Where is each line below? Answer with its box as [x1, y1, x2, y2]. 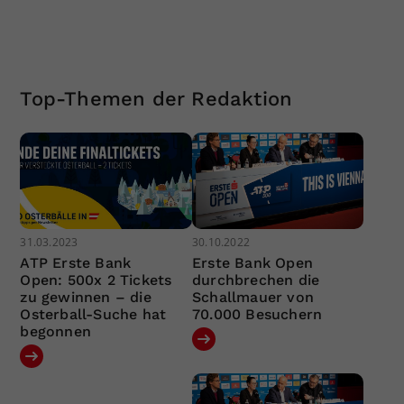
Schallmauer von [191, 289, 314, 307]
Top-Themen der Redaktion [20, 87, 293, 110]
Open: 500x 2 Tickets [20, 271, 172, 289]
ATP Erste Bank [20, 254, 132, 272]
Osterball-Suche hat [20, 306, 167, 324]
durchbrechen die [191, 271, 320, 289]
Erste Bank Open [191, 254, 313, 272]
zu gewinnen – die [20, 289, 151, 307]
